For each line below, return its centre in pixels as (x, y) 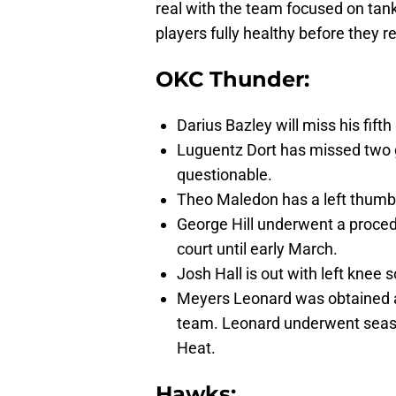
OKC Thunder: (232, 80)
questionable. (225, 175)
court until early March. (257, 249)
